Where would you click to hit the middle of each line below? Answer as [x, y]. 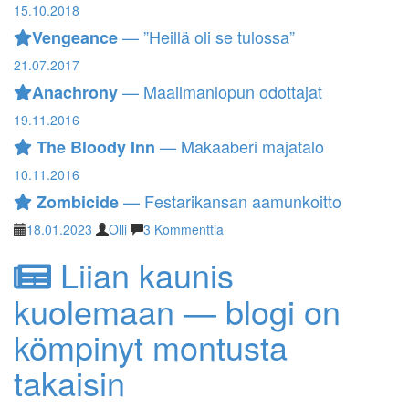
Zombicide [78, 202]
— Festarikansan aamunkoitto [231, 201]
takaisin [69, 382]
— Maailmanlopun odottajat [220, 91]
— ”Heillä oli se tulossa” [207, 37]
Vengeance [75, 37]
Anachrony [75, 92]
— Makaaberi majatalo [240, 146]
